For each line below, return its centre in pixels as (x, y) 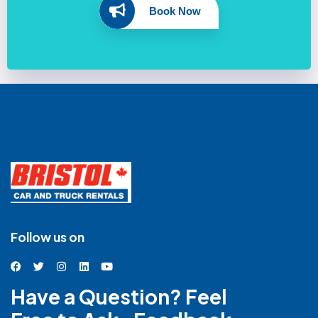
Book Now (175, 11)
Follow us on (48, 237)
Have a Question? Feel (119, 296)
